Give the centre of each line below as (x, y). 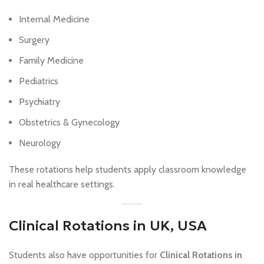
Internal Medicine (54, 19)
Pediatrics (39, 81)
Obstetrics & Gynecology (69, 122)
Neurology (40, 143)
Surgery (34, 39)
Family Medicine (51, 60)
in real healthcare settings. (62, 184)
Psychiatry (39, 101)
